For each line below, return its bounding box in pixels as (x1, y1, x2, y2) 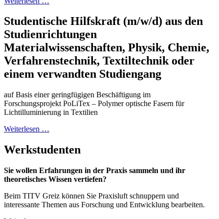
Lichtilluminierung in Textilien (4, 108, 98, 117)
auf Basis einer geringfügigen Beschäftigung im (4, 90, 151, 99)
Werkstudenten (4, 143, 81, 156)
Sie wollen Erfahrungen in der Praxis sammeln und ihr (4, 166, 185, 175)
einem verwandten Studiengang (4, 67, 161, 81)
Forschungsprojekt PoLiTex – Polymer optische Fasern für (4, 99, 184, 108)
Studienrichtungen (4, 28, 97, 41)
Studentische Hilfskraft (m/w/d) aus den (4, 15, 203, 28)
